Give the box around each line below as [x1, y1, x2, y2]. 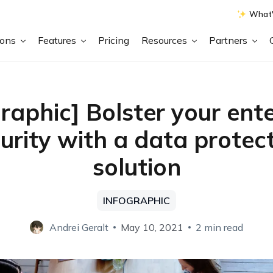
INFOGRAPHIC [103, 194, 170, 207]
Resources [141, 34, 190, 46]
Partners [209, 34, 250, 46]
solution [92, 152, 181, 182]
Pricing [98, 34, 130, 46]
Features [38, 34, 79, 46]
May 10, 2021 [121, 221, 183, 233]
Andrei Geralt [49, 221, 108, 233]
